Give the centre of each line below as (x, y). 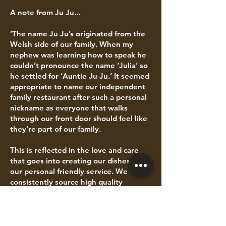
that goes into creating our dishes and (78, 161)
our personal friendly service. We (69, 171)
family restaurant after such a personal (78, 97)
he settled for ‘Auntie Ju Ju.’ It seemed (80, 76)
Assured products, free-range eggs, (73, 203)
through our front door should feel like (79, 118)
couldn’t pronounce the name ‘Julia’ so (79, 65)
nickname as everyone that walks (69, 108)
